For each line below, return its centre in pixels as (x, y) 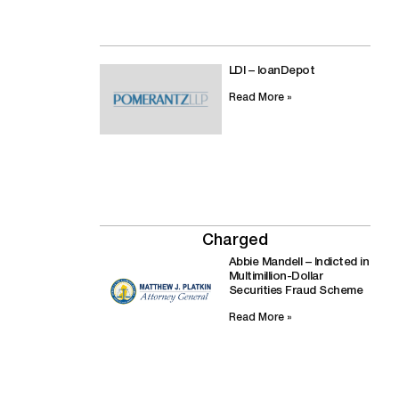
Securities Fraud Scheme (296, 291)
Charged (235, 241)
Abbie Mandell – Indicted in (299, 263)
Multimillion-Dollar (276, 277)
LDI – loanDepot (272, 70)
